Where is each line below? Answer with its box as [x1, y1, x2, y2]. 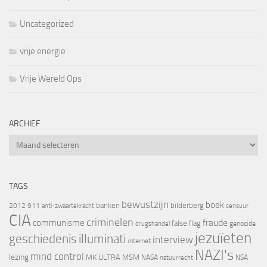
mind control [30, 250, 84, 263]
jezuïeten [195, 229, 252, 247]
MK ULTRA [86, 253, 120, 262]
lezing [9, 252, 29, 263]
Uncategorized [20, 18, 74, 30]
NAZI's [195, 246, 234, 264]
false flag [172, 219, 201, 228]
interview [153, 234, 193, 246]
